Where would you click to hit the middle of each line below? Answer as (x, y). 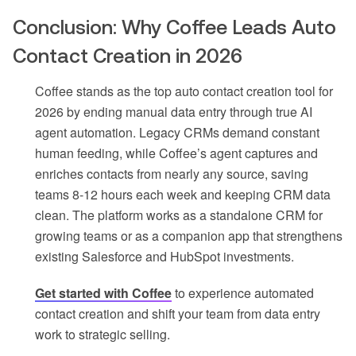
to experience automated (243, 293)
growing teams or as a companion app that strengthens (189, 236)
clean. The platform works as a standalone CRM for (179, 215)
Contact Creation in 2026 (128, 56)
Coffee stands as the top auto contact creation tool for (184, 91)
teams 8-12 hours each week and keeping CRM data (183, 195)
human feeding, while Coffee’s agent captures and (176, 153)
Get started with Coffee (103, 293)
